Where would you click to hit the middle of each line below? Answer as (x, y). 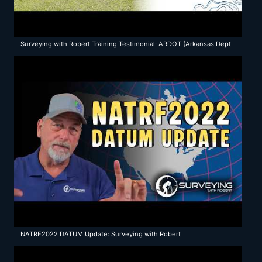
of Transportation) (49, 57)
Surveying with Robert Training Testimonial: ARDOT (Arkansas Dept (126, 44)
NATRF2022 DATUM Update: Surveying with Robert (101, 234)
